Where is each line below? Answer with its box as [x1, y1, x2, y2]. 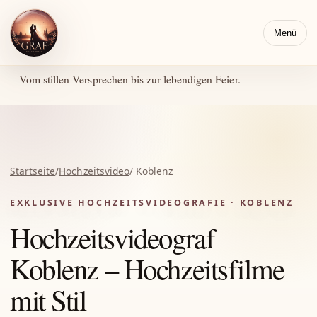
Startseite [10, 164, 56, 178]
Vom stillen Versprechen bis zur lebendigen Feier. [19, 71, 241, 86]
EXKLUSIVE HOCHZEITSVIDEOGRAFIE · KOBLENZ [10, 197, 294, 209]
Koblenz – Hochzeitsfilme [10, 249, 284, 287]
